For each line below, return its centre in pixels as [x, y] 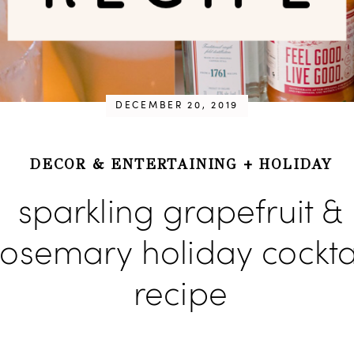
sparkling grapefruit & [181, 214]
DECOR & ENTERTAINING [133, 164]
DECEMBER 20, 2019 [177, 105]
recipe [181, 296]
